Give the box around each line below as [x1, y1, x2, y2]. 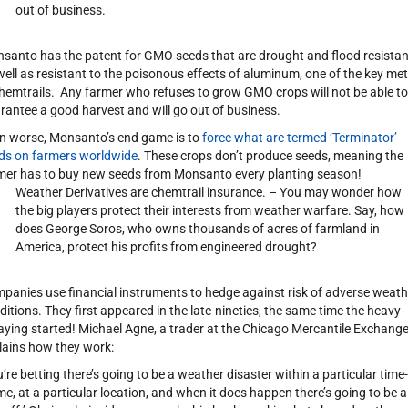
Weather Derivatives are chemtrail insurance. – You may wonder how [15, 185, 402, 199]
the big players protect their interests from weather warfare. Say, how [15, 203, 404, 218]
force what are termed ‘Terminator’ [201, 130, 397, 145]
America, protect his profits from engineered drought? [15, 240, 317, 254]
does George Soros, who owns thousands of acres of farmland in [15, 221, 380, 236]
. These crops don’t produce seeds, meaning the [137, 148, 403, 163]
